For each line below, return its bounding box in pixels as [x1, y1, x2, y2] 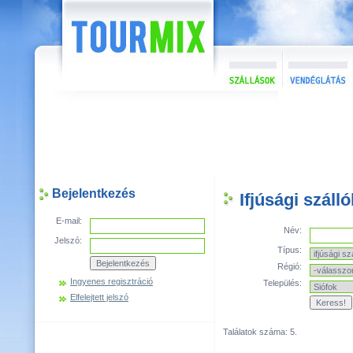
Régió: [277, 262, 302, 271]
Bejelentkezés [52, 187, 136, 200]
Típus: [277, 245, 302, 255]
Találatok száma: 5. [223, 327, 297, 336]
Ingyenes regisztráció [70, 277, 153, 286]
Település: [263, 278, 302, 288]
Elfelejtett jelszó [70, 292, 128, 302]
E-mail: [56, 216, 82, 225]
